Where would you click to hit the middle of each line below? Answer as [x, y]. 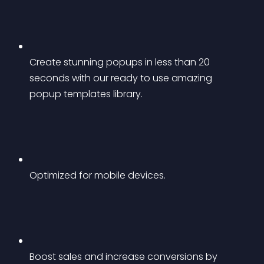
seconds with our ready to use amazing [122, 78]
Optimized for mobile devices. [98, 175]
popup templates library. [86, 94]
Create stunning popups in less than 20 [121, 62]
